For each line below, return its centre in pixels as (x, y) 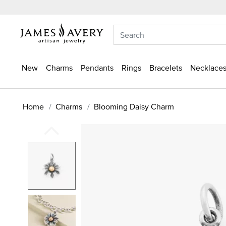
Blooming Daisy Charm (134, 106)
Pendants (97, 68)
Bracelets (166, 68)
